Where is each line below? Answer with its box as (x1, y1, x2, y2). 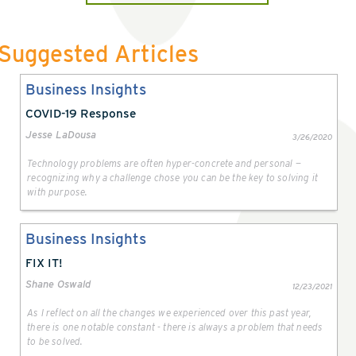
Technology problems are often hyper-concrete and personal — (27, 157, 301, 169)
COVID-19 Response (25, 105, 137, 121)
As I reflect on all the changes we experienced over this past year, (27, 306, 312, 319)
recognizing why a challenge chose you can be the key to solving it (27, 171, 318, 184)
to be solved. (27, 335, 83, 347)
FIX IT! (25, 254, 64, 270)
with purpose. (27, 185, 88, 198)
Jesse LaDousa (25, 128, 97, 141)
